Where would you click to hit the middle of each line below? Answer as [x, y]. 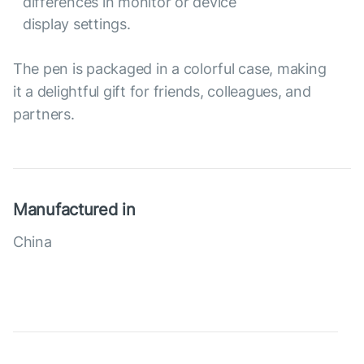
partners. [44, 114]
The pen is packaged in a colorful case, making [170, 69]
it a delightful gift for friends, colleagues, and [162, 91]
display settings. [77, 24]
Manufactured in [74, 210]
